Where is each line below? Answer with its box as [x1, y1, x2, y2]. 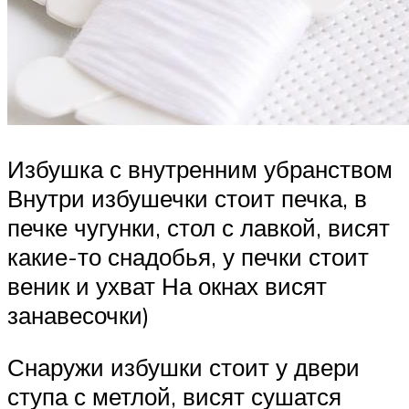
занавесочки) [7, 299, 150, 330]
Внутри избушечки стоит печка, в [7, 183, 367, 213]
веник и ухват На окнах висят [7, 270, 327, 300]
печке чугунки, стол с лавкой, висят [7, 212, 390, 242]
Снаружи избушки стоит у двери [7, 352, 360, 383]
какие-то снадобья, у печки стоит [7, 241, 369, 271]
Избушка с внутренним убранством [7, 153, 393, 184]
